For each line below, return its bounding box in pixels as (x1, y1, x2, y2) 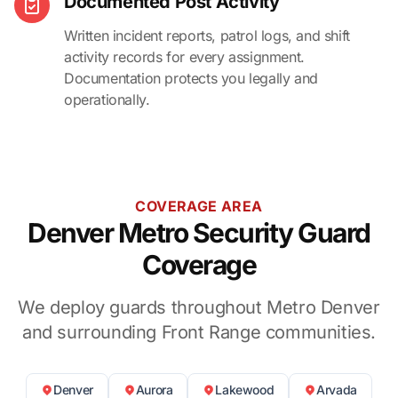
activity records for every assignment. (64, 47, 305, 66)
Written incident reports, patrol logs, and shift (64, 26, 350, 44)
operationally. (64, 90, 150, 108)
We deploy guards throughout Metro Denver (18, 296, 380, 318)
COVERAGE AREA (135, 196, 263, 215)
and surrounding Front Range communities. (21, 321, 376, 343)
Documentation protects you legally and (64, 68, 318, 87)
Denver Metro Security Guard (28, 216, 370, 249)
